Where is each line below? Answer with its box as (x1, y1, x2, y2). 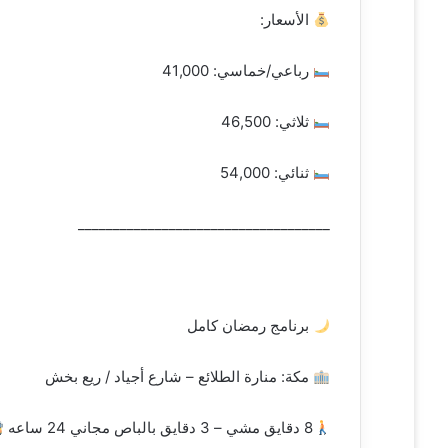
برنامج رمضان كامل (186, 316, 313, 336)
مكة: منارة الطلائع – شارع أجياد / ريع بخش (44, 367, 313, 387)
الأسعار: (259, 10, 313, 30)
